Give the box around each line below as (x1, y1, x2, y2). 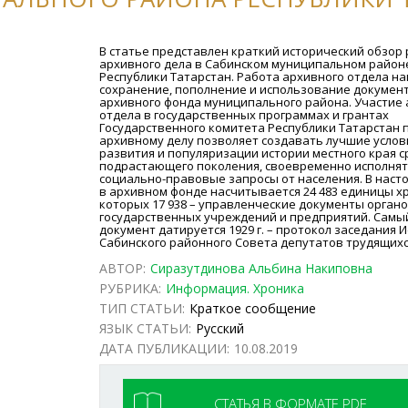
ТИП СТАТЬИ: (99, 300, 186, 317)
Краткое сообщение (189, 300, 317, 317)
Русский (196, 320, 245, 337)
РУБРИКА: (99, 280, 162, 297)
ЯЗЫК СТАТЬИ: (99, 320, 192, 337)
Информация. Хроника (166, 280, 305, 297)
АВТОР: (99, 260, 147, 277)
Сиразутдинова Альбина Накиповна (150, 260, 373, 277)
